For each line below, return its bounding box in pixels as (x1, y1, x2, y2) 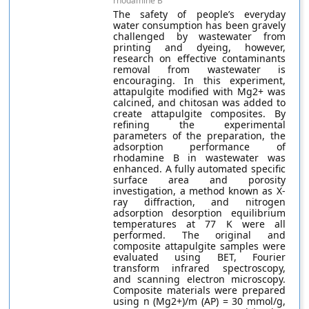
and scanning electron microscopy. (113, 272, 286, 286)
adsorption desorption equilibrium (113, 206, 286, 219)
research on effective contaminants (113, 52, 286, 65)
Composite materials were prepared (113, 283, 286, 297)
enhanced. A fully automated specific (113, 162, 286, 175)
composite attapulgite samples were (113, 239, 286, 252)
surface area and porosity (113, 173, 286, 186)
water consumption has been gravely (113, 19, 286, 32)
